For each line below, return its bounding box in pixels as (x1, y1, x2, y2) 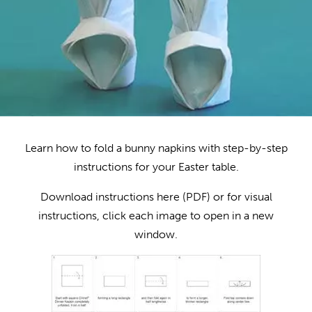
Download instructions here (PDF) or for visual (40, 189, 272, 203)
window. (134, 227, 178, 241)
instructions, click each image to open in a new (38, 208, 274, 222)
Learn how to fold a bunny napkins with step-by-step (24, 141, 288, 155)
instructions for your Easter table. (73, 159, 239, 173)
